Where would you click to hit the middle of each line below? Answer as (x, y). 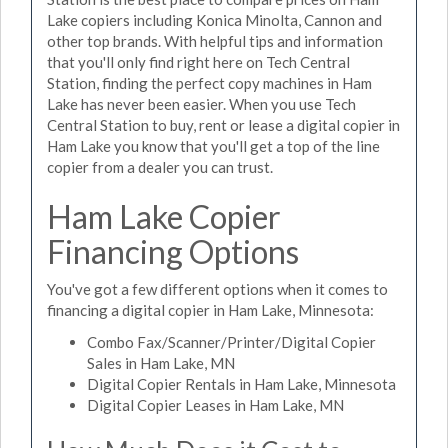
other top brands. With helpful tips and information (215, 40)
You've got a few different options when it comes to (217, 289)
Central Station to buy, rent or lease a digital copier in (223, 124)
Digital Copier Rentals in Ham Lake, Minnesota (241, 383)
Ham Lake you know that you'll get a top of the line (213, 145)
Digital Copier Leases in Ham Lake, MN (215, 404)
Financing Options (173, 251)
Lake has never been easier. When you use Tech (201, 103)
